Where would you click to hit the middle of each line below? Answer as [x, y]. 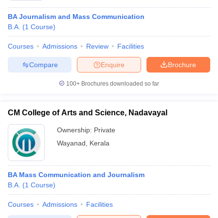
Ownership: [75, 130]
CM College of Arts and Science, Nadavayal [88, 113]
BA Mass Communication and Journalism [76, 175]
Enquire [113, 64]
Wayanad [71, 143]
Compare [43, 64]
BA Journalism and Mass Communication [76, 17]
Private [105, 130]
